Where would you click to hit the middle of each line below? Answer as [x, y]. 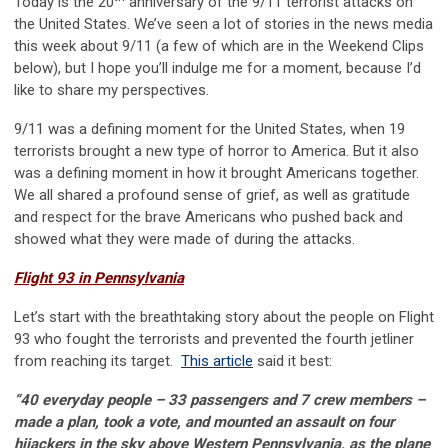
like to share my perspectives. [111, 90]
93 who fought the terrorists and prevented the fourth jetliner [214, 339]
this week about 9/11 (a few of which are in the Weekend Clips [219, 46]
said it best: [294, 361]
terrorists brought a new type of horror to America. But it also [216, 151]
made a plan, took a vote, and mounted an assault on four [204, 422]
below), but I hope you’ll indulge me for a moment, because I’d [217, 68]
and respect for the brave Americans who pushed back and [208, 217]
